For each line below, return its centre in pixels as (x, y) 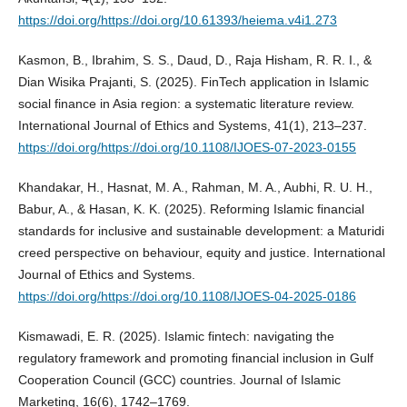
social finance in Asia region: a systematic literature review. (186, 103)
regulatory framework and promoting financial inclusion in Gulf (195, 357)
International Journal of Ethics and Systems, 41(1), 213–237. (192, 125)
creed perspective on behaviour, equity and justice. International (201, 252)
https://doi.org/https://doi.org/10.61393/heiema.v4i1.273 (177, 20)
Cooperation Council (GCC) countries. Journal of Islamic (179, 379)
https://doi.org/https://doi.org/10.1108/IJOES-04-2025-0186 (187, 296)
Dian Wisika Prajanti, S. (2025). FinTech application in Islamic (193, 81)
